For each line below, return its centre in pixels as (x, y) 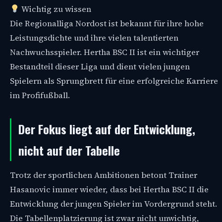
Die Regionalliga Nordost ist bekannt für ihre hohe (107, 23)
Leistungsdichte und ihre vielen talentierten (94, 38)
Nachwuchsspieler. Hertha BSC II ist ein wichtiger (105, 52)
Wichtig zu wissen (55, 9)
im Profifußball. (40, 95)
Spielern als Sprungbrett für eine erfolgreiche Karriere (114, 81)
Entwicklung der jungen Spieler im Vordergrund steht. (113, 204)
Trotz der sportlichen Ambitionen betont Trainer (104, 175)
